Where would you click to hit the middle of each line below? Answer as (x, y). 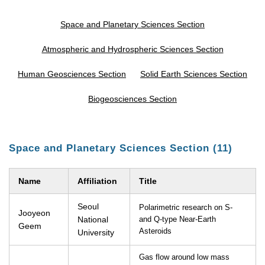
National (93, 219)
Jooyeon (34, 213)
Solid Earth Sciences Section (194, 74)
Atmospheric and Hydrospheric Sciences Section (132, 49)
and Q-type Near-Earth (177, 219)
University (96, 232)
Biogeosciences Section (132, 99)
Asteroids (155, 231)
